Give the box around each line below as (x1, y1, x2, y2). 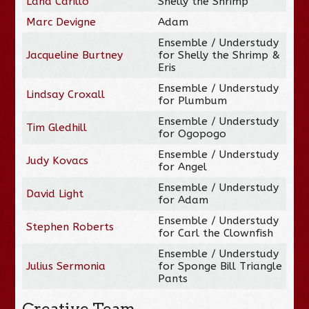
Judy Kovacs (26, 154, 89, 167)
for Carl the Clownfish (158, 226, 274, 239)
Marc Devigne (26, 15, 97, 28)
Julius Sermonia (26, 259, 106, 272)
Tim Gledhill (26, 121, 88, 134)
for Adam (158, 193, 209, 206)
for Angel (158, 160, 208, 173)
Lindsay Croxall (26, 88, 106, 101)
